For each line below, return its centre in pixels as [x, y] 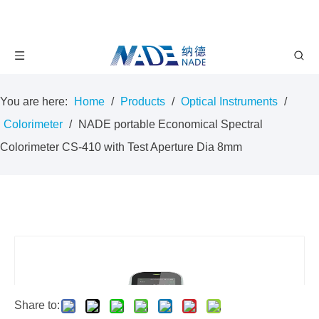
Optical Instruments [229, 101]
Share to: [37, 305]
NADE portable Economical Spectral [171, 124]
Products [143, 101]
